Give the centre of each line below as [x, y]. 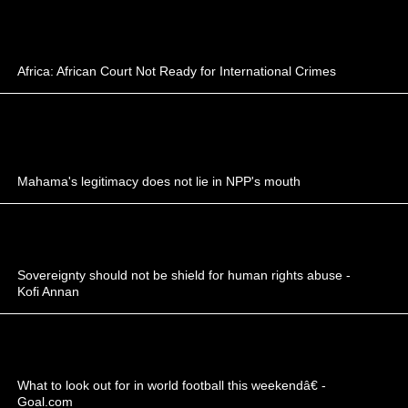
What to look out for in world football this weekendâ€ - [172, 385]
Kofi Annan [49, 291]
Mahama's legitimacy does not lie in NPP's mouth [159, 181]
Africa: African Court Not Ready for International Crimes [177, 71]
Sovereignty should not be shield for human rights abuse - [184, 275]
